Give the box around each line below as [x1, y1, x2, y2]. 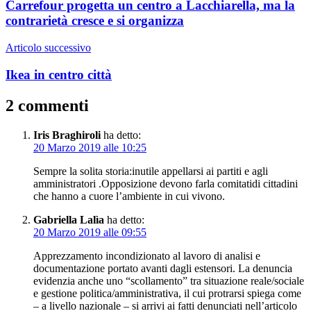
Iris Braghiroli [33, 128, 101, 141]
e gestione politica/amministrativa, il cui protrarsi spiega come [33, 287, 301, 299]
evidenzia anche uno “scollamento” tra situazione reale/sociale [33, 274, 304, 287]
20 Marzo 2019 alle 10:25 [33, 141, 146, 153]
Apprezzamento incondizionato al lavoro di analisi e [33, 249, 260, 262]
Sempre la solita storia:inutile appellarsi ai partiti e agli [33, 165, 268, 177]
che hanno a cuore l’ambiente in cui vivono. [33, 190, 225, 202]
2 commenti [6, 96, 89, 115]
